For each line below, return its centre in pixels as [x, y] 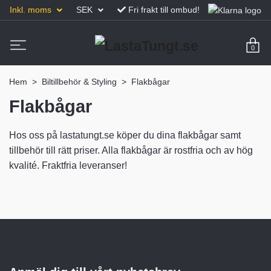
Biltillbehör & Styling [79, 81]
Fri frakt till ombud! [164, 9]
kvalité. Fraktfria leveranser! [68, 165]
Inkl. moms [32, 9]
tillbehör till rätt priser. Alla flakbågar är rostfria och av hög [131, 150]
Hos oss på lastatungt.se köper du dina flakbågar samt [125, 135]
